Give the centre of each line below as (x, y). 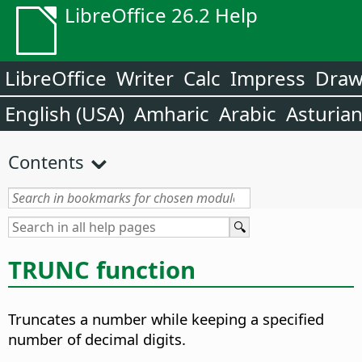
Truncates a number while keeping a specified (166, 319)
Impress (268, 78)
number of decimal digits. (97, 339)
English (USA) (65, 114)
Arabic (248, 114)
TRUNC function (102, 269)
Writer (145, 78)
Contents (46, 162)
